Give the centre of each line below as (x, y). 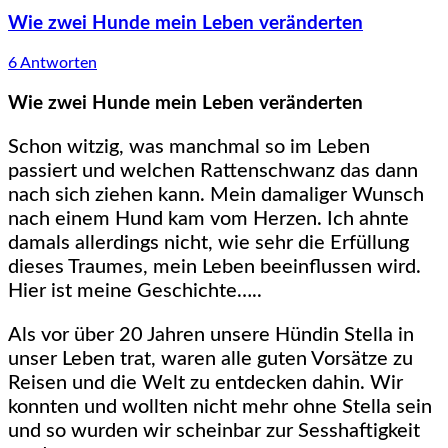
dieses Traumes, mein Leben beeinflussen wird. (214, 266)
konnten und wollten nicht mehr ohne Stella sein (220, 406)
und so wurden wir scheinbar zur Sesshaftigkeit (214, 430)
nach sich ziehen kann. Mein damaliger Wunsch (216, 194)
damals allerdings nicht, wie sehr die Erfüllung (208, 242)
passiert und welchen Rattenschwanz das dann (213, 170)
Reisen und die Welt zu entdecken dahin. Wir (205, 382)
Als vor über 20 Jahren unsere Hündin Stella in (211, 334)
